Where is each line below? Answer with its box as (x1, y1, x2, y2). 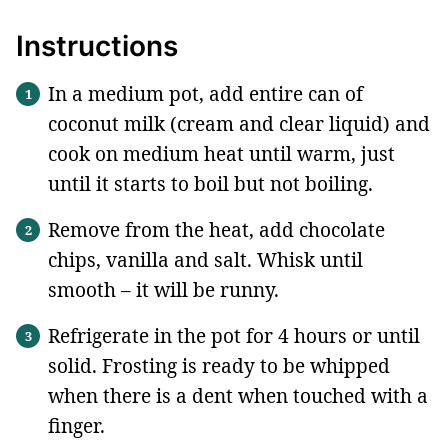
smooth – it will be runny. (48, 276, 279, 303)
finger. (48, 412, 105, 439)
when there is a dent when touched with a (48, 382, 428, 409)
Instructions (16, 28, 185, 63)
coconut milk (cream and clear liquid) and (48, 110, 430, 137)
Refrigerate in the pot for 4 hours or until (48, 322, 420, 349)
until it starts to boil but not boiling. (48, 170, 373, 197)
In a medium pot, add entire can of (48, 80, 363, 107)
